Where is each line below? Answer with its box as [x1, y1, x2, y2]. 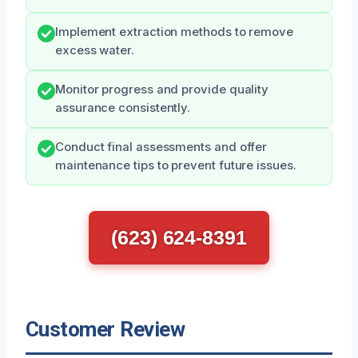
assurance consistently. [55, 101, 191, 116]
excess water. [55, 43, 134, 58]
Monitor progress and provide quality [55, 82, 269, 97]
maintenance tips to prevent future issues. [55, 158, 296, 173]
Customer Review [26, 317, 185, 342]
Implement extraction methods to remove [55, 25, 293, 40]
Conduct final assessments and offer [55, 140, 268, 155]
